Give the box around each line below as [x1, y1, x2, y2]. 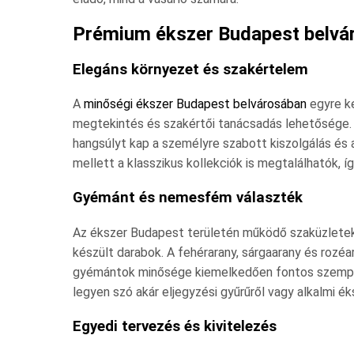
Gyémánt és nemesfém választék [73, 189, 303, 207]
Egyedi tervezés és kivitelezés [73, 317, 277, 335]
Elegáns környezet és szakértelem [73, 60, 308, 78]
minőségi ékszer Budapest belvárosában [84, 96, 307, 112]
